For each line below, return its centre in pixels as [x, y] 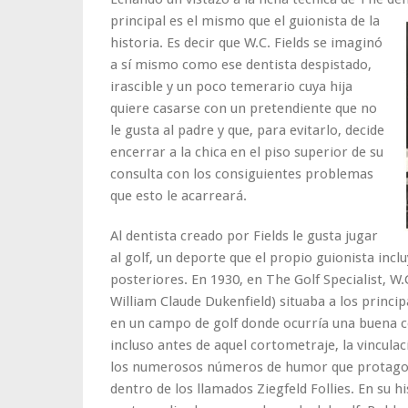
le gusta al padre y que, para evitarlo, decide [247, 130]
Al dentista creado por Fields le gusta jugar [244, 236]
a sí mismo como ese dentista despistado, [241, 65]
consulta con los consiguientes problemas [242, 174]
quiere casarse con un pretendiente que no [244, 108]
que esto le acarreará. [178, 196]
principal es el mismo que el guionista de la [245, 21]
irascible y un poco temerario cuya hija [231, 87]
